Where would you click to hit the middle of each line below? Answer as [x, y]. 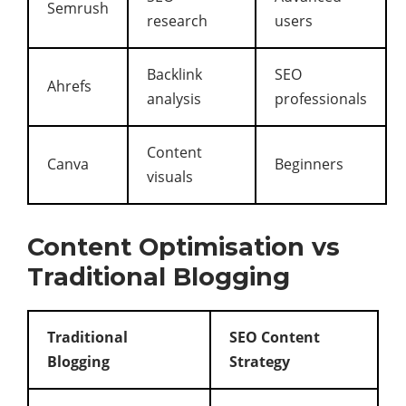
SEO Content [275, 337]
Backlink [174, 74]
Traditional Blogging [159, 277]
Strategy [260, 362]
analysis [174, 99]
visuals [170, 177]
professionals [321, 99]
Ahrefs [69, 86]
